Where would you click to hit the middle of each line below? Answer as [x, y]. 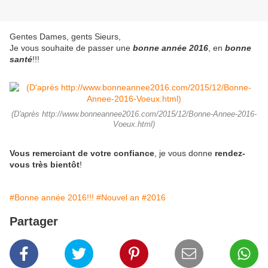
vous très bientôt [45, 165]
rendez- [230, 153]
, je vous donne [185, 153]
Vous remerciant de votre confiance [82, 153]
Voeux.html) [134, 125]
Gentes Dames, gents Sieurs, [65, 37]
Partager [34, 222]
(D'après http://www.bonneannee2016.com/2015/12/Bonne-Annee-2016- [134, 115]
